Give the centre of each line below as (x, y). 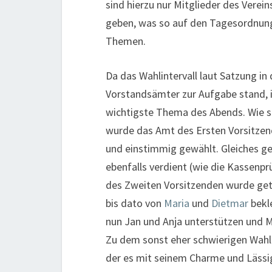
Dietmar (230, 203)
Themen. (126, 41)
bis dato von (135, 203)
